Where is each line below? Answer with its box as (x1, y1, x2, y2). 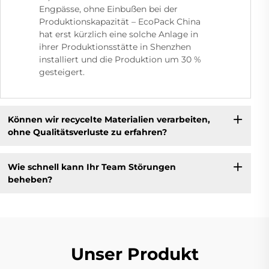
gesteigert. (39, 67, 85, 78)
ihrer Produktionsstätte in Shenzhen (39, 41, 191, 53)
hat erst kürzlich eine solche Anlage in (39, 29, 198, 40)
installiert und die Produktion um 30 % (39, 54, 201, 65)
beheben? (7, 174, 52, 185)
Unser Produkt (70, 244, 199, 265)
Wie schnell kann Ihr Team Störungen (7, 161, 176, 172)
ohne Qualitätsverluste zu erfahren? (7, 126, 167, 138)
